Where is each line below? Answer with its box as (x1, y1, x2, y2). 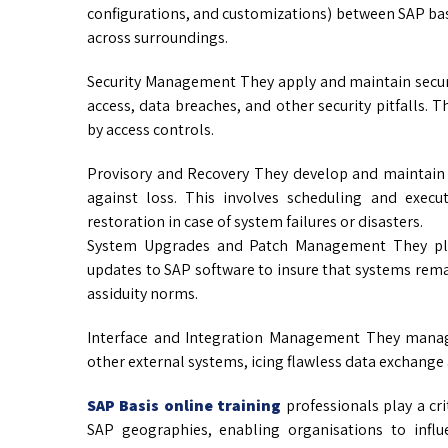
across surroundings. (87, 27, 228, 49)
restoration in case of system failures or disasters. (87, 211, 423, 233)
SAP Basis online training (87, 395, 282, 417)
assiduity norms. (87, 283, 198, 305)
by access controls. (87, 119, 214, 141)
